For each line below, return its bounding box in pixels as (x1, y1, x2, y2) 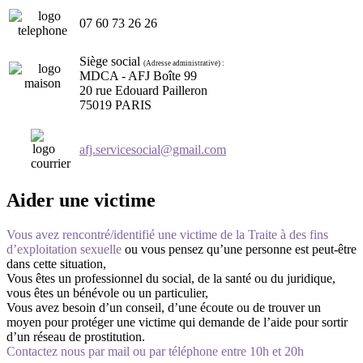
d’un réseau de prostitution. (6, 330, 145, 344)
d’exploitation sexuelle (6, 242, 122, 257)
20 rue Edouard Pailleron (79, 83, 207, 98)
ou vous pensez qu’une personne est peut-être (122, 242, 357, 257)
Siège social (79, 54, 143, 69)
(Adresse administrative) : (143, 59, 224, 68)
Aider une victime (6, 190, 156, 211)
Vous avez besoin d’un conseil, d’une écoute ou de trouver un (6, 301, 321, 315)
